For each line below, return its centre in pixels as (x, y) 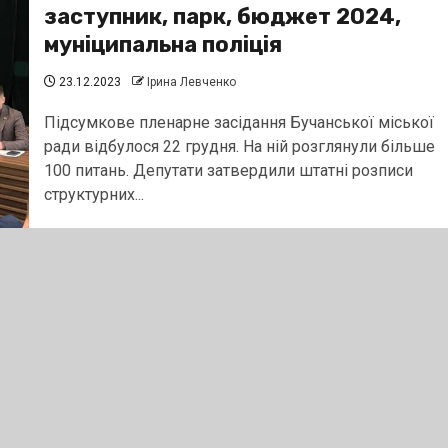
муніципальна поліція (162, 44)
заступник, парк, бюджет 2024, (222, 16)
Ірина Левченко (191, 81)
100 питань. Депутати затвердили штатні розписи (228, 170)
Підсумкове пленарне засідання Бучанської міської (238, 122)
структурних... (93, 194)
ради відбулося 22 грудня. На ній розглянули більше (239, 146)
